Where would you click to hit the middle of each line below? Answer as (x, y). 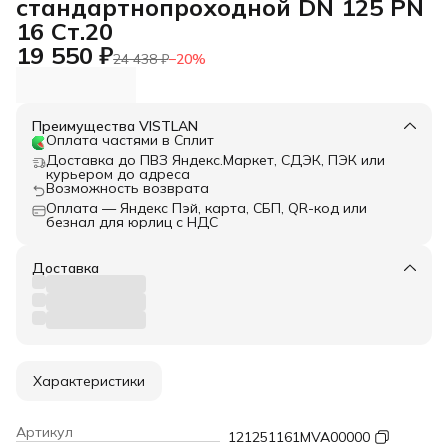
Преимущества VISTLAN (115, 126)
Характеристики (89, 381)
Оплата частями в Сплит (130, 140)
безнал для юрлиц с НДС (132, 222)
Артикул (44, 432)
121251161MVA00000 (299, 437)
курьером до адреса (118, 174)
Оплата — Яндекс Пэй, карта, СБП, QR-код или (206, 208)
